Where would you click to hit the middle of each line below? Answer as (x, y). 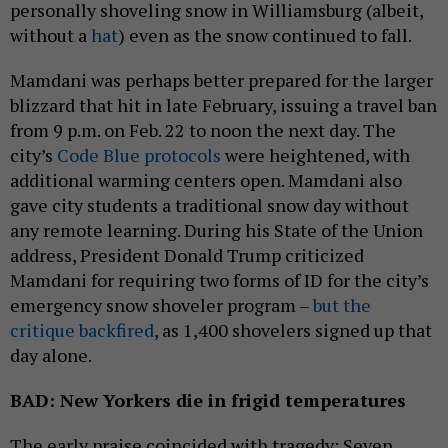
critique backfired (82, 330)
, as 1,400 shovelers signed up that (293, 330)
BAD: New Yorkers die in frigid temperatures (208, 400)
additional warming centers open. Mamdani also (206, 180)
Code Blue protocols (139, 155)
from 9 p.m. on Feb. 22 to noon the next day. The (203, 130)
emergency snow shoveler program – (161, 305)
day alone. (52, 355)
